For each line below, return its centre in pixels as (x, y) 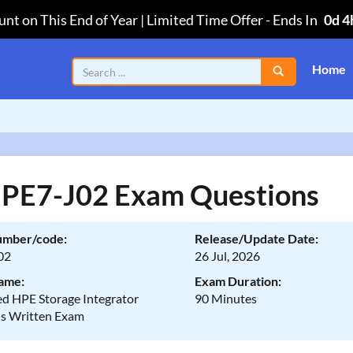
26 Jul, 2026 (228, 256)
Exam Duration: (238, 281)
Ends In (296, 20)
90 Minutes (226, 298)
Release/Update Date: (257, 238)
